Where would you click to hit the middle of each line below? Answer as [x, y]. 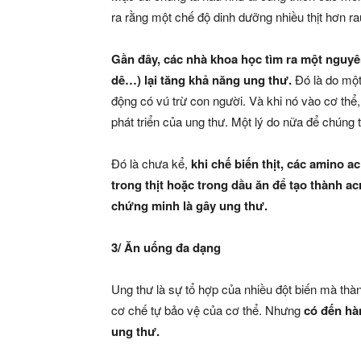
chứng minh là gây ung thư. [189, 205]
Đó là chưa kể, [151, 163]
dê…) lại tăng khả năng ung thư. [203, 80]
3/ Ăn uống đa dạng [166, 247]
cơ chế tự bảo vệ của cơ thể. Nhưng [207, 310]
